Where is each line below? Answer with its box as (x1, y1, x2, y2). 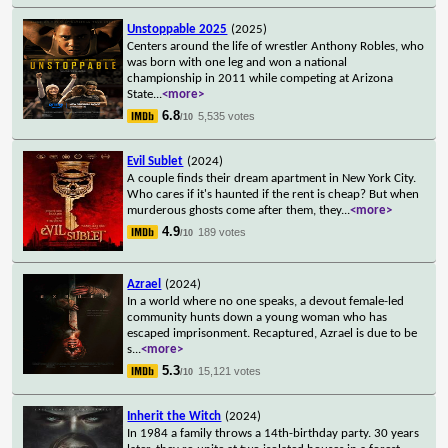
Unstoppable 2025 (127, 22, 228, 36)
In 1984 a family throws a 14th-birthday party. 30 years (127, 426, 420, 440)
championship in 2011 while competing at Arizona (127, 71, 394, 85)
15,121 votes (198, 364, 262, 377)
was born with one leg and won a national (127, 55, 348, 69)
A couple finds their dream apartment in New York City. (127, 171, 417, 185)
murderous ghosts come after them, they (127, 203, 342, 217)
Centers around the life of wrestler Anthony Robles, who (127, 39, 425, 53)
